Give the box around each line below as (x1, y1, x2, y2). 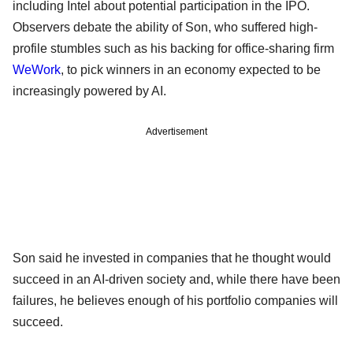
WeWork (13, 62, 61, 76)
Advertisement (146, 125, 207, 137)
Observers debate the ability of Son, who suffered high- (13, 20, 318, 34)
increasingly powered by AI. (13, 84, 166, 98)
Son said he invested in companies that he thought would (13, 251, 331, 265)
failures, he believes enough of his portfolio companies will (13, 293, 338, 307)
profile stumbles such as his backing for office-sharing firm (13, 41, 334, 55)
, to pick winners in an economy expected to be (61, 62, 321, 76)
